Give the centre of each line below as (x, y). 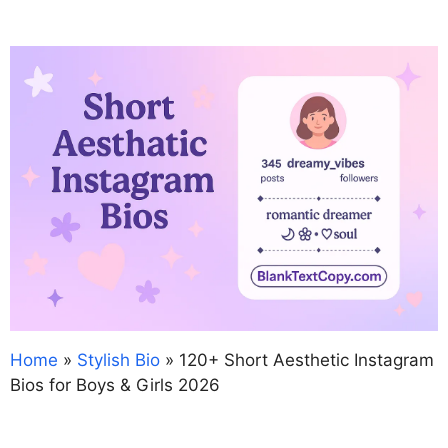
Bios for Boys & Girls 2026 (115, 385)
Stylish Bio (118, 360)
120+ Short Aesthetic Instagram (306, 360)
